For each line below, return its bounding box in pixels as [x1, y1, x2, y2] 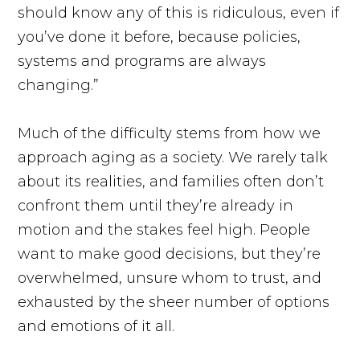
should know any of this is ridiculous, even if [18, 3, 340, 22]
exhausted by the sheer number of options [18, 292, 330, 311]
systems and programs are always [18, 51, 267, 70]
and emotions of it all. [18, 317, 175, 335]
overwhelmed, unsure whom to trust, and [18, 268, 322, 287]
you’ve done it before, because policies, [18, 27, 301, 46]
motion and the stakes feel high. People [18, 220, 311, 239]
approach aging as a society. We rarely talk [18, 148, 329, 166]
